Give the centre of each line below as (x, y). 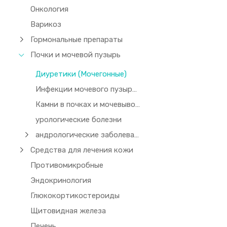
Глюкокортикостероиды (75, 196)
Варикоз (46, 24)
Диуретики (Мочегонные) (81, 74)
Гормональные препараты (77, 40)
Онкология (50, 9)
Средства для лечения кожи (82, 150)
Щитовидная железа (68, 211)
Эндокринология (61, 180)
